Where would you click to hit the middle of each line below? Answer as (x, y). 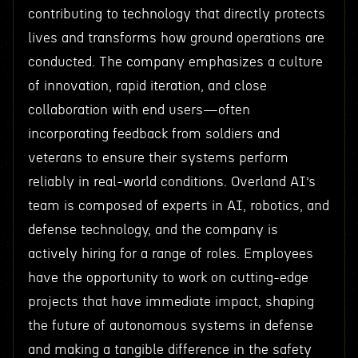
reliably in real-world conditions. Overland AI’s (171, 182)
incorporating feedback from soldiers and (153, 134)
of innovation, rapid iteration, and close (147, 86)
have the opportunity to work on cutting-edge (168, 278)
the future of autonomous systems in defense (170, 326)
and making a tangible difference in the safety (169, 350)
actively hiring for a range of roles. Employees (170, 254)
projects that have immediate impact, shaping (171, 302)
